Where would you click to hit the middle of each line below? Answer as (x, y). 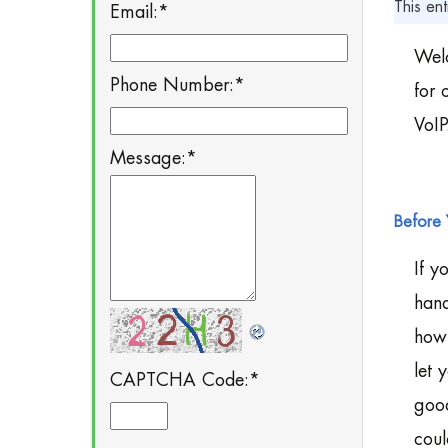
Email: (134, 12)
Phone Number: (172, 85)
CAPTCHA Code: (179, 380)
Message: (148, 158)
